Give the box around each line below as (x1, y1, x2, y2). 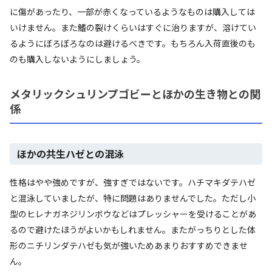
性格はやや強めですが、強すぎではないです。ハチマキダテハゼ (10, 175, 256, 188)
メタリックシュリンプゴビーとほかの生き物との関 (10, 85, 260, 101)
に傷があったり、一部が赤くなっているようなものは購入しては (10, 5, 255, 18)
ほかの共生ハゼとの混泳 (17, 146, 124, 161)
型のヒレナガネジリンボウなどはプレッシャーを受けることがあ (10, 207, 256, 220)
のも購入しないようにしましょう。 (10, 52, 145, 65)
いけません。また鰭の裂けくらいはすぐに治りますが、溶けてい (10, 21, 256, 33)
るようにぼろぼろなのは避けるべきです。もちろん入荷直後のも (10, 36, 256, 49)
